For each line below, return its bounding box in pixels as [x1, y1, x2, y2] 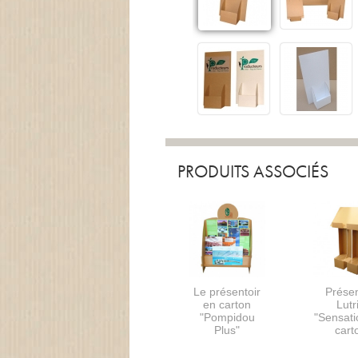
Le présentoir [193, 285, 261, 299]
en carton [203, 298, 252, 312]
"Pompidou [199, 311, 255, 324]
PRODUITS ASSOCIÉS [177, 160, 328, 184]
